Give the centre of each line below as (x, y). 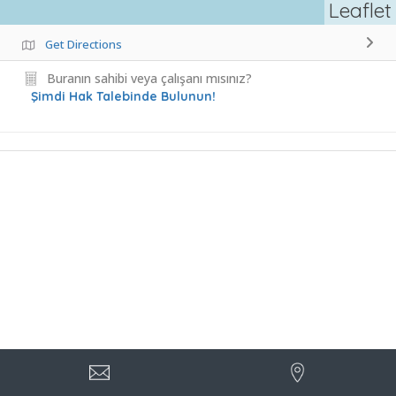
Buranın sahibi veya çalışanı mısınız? (149, 78)
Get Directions (84, 44)
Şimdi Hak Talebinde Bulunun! (123, 96)
